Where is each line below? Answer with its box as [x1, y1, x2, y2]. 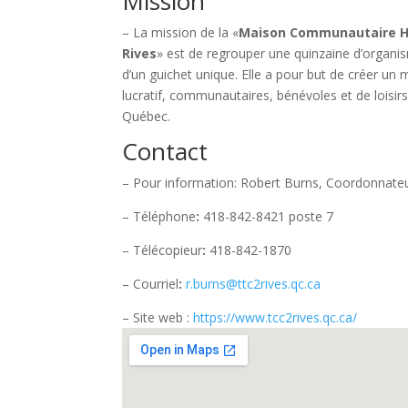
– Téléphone [122, 207, 197, 225]
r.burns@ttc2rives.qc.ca [186, 274, 321, 292]
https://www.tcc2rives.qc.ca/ [193, 308, 358, 326]
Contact [122, 134, 209, 168]
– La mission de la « [122, 23, 240, 41]
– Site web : [122, 308, 194, 326]
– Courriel [122, 274, 179, 292]
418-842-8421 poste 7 [199, 207, 334, 225]
